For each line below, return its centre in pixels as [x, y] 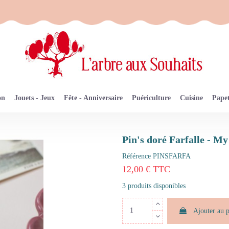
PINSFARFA [172, 156]
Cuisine [191, 98]
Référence [136, 156]
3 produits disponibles [154, 186]
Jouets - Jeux [35, 98]
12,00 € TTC [146, 169]
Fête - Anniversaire [93, 98]
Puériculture [151, 98]
